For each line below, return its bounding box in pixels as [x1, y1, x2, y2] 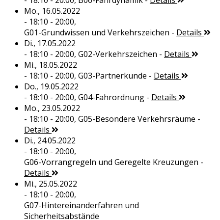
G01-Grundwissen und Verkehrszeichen [24, 27, 169, 38]
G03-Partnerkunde [78, 70, 147, 82]
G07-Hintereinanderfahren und [24, 200, 139, 211]
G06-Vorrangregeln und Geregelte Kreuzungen [24, 157, 198, 168]
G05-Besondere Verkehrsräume [78, 113, 195, 125]
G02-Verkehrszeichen [78, 49, 157, 60]
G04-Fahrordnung [78, 92, 144, 103]
